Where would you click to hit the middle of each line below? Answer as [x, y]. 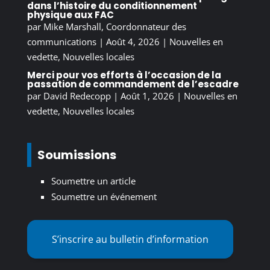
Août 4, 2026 [133, 41]
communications [61, 41]
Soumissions [77, 155]
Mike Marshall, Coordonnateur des [115, 26]
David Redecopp [77, 96]
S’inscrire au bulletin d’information [130, 239]
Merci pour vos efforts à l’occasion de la [124, 75]
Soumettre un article [93, 181]
